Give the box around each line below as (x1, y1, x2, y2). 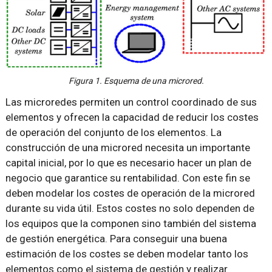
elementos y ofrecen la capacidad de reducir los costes (5, 111, 259, 124)
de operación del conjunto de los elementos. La (5, 126, 222, 139)
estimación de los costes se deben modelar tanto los (5, 248, 248, 260)
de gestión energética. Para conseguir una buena (5, 233, 227, 245)
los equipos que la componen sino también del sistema (5, 217, 256, 230)
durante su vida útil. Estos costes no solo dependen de (5, 202, 254, 215)
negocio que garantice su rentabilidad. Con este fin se (5, 172, 250, 185)
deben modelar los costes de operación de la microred (5, 187, 255, 200)
